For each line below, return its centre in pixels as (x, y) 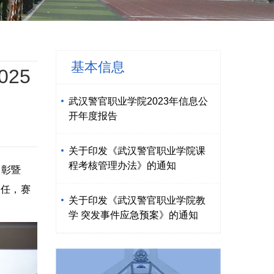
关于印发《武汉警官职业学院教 (137, 200)
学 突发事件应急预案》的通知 (133, 215)
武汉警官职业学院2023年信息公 (138, 101)
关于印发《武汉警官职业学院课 (137, 151)
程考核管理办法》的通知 (122, 165)
